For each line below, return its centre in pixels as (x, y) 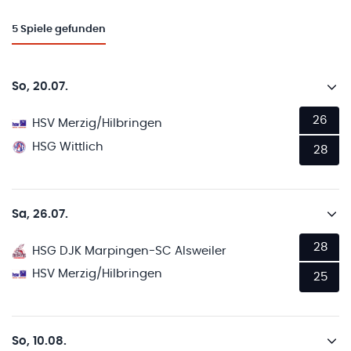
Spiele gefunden (63, 30)
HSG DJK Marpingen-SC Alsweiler (130, 251)
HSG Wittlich (68, 147)
